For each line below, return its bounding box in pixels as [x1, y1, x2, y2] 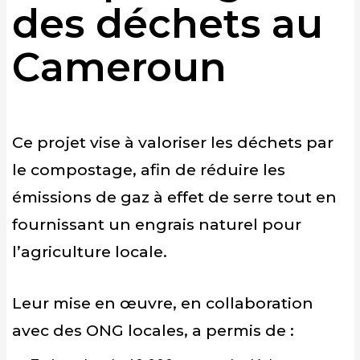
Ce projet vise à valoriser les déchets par [12, 133, 333, 153]
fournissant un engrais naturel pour [12, 215, 301, 235]
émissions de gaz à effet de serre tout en [12, 187, 337, 207]
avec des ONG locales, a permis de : [12, 321, 294, 341]
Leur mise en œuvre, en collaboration [12, 293, 313, 313]
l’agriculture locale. [12, 242, 167, 262]
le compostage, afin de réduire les [12, 160, 285, 180]
